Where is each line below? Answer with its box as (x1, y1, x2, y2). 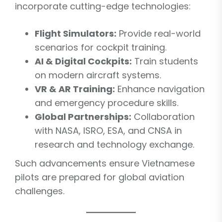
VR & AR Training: (35, 82, 115, 95)
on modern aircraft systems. (35, 68, 161, 81)
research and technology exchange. (35, 138, 194, 151)
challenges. (15, 184, 64, 197)
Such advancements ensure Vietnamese (15, 157, 195, 169)
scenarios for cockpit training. (35, 41, 166, 54)
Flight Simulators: (35, 27, 116, 40)
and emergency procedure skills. (35, 96, 178, 109)
